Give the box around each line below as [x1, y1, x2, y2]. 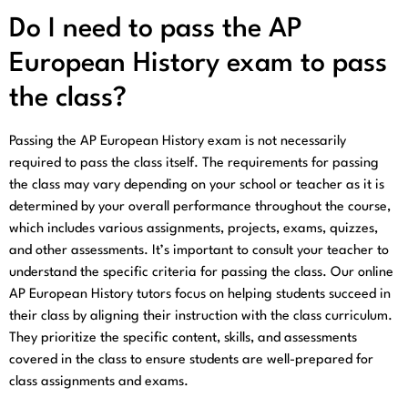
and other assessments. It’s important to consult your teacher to [9, 243, 389, 258]
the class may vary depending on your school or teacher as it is [9, 178, 384, 192]
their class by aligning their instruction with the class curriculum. [9, 309, 393, 323]
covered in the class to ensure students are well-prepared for [9, 352, 373, 367]
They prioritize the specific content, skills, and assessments [9, 331, 357, 345]
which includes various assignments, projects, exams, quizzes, [9, 221, 378, 236]
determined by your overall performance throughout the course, [9, 199, 391, 214]
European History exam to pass [9, 50, 387, 77]
